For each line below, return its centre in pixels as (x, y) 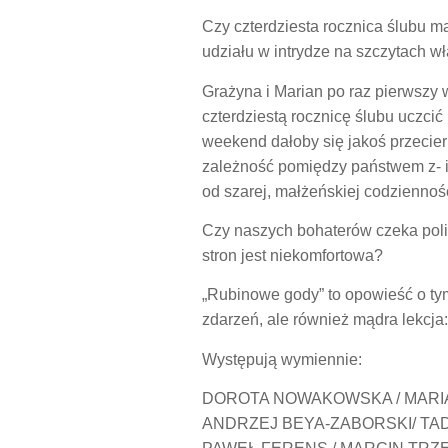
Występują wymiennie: (281, 359)
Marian (298, 91)
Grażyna (231, 91)
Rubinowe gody (262, 295)
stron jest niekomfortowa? (292, 256)
